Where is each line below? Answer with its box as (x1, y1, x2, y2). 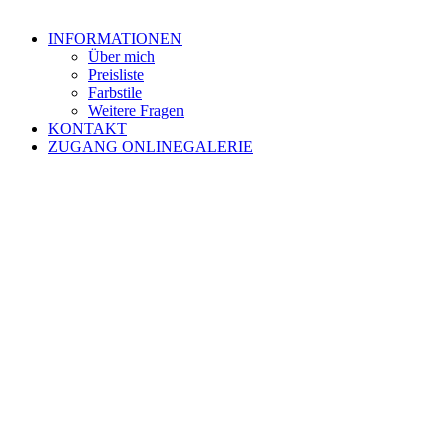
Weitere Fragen (88, 102, 184, 119)
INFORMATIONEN (48, 30, 182, 47)
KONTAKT (48, 120, 127, 137)
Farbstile (88, 84, 142, 101)
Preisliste (88, 66, 144, 83)
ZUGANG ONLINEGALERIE (48, 138, 253, 155)
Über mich (88, 48, 155, 65)
